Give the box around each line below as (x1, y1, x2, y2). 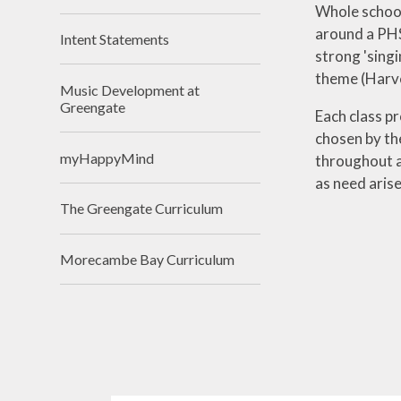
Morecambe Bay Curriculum (60, 251, 235, 269)
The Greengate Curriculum (60, 200, 224, 218)
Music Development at (60, 81, 200, 98)
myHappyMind (60, 149, 155, 166)
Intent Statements (60, 30, 170, 47)
